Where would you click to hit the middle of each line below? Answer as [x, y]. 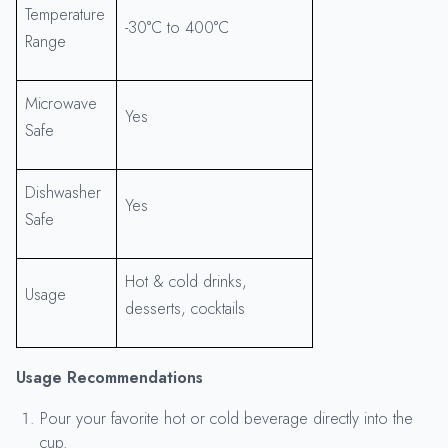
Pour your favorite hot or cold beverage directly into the [226, 418]
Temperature [65, 14]
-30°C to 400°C [177, 27]
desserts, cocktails [185, 308]
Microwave [61, 103]
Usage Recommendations [109, 377]
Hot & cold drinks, [186, 281]
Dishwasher [63, 192]
